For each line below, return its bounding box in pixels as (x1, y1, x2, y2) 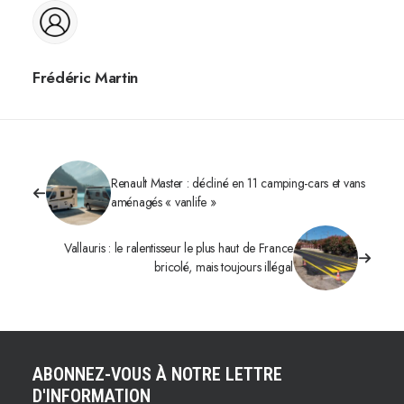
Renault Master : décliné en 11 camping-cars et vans (111, 174, 365, 192)
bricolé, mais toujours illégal (154, 258, 293, 276)
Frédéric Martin (32, 67, 138, 88)
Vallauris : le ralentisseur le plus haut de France (63, 239, 293, 257)
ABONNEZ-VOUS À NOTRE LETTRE (32, 363, 282, 385)
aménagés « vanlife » (111, 193, 216, 211)
